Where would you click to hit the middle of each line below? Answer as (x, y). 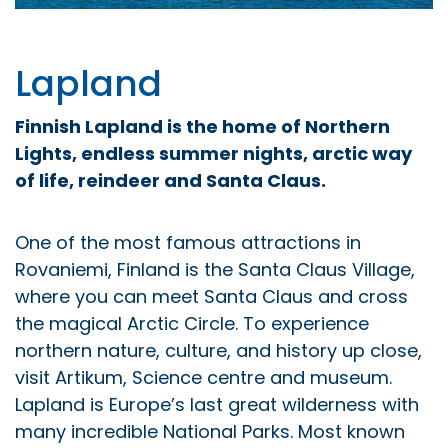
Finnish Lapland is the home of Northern (202, 126)
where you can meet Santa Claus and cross (211, 296)
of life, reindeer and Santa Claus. (172, 180)
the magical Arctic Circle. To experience (192, 323)
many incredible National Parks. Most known (210, 431)
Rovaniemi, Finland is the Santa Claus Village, (215, 269)
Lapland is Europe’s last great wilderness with (217, 404)
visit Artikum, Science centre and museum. (203, 377)
